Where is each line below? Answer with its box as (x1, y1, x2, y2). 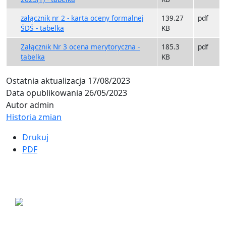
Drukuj (22, 131, 48, 143)
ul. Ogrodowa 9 (20, 207, 74, 218)
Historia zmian (6, 111, 62, 123)
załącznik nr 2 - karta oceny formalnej (21, 13, 144, 23)
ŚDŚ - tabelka (21, 23, 64, 33)
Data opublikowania (6, 87, 83, 98)
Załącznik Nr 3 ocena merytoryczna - (21, 41, 140, 51)
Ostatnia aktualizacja (6, 75, 86, 86)
